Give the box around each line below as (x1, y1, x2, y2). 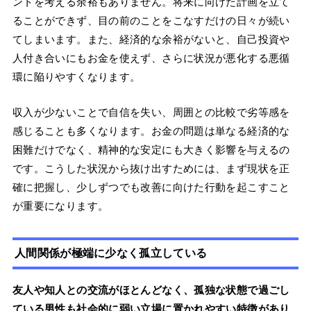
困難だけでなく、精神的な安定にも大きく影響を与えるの (12, 144, 290, 156)
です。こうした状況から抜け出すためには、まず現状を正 (12, 162, 290, 175)
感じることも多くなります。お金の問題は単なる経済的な (12, 125, 290, 137)
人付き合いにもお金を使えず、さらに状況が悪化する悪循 (12, 52, 290, 65)
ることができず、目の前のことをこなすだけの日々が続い (12, 15, 290, 27)
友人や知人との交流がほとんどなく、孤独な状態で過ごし (12, 284, 290, 296)
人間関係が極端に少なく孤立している (15, 247, 208, 260)
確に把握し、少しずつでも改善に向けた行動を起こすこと (12, 181, 290, 194)
